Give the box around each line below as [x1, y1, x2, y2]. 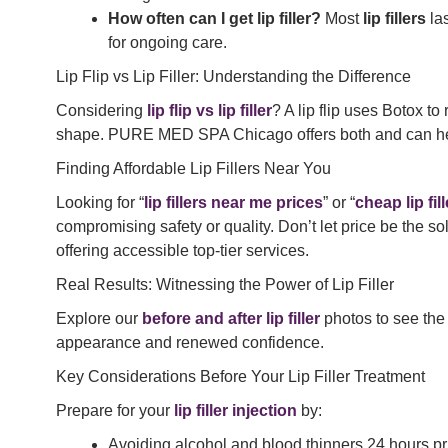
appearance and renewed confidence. [56, 334, 324, 352]
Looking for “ [56, 194, 144, 212]
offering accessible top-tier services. [56, 242, 309, 260]
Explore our [56, 310, 142, 328]
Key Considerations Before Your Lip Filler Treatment [56, 368, 425, 386]
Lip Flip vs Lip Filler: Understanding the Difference [56, 68, 411, 86]
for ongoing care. [108, 34, 227, 52]
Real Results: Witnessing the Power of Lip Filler [56, 276, 394, 294]
